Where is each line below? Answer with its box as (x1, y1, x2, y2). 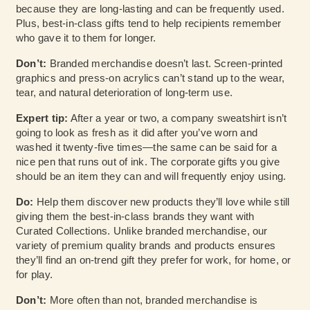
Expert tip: (16, 112, 69, 125)
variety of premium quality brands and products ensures (16, 239, 276, 252)
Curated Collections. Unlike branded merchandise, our (16, 225, 268, 237)
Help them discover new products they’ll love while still (33, 196, 290, 208)
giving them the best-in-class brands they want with (16, 210, 255, 223)
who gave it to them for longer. (16, 32, 156, 44)
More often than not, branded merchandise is (46, 294, 258, 307)
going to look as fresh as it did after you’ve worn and (16, 127, 258, 139)
